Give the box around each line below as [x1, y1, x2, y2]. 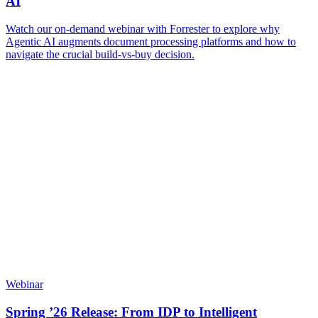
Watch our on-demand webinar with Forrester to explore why [6, 22, 280, 35]
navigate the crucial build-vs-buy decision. [6, 48, 194, 60]
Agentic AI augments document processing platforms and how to [6, 35, 296, 48]
